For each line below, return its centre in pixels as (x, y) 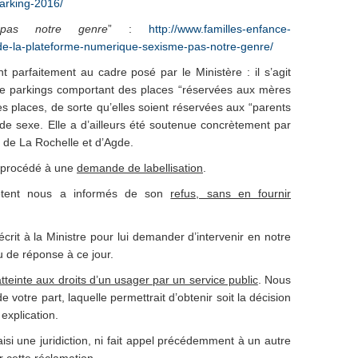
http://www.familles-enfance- (220, 29)
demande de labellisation (140, 168)
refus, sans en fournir (231, 193)
